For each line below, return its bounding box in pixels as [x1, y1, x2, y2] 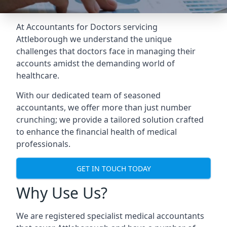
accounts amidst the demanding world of [16, 58, 175, 69]
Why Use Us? [16, 182, 107, 203]
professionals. [16, 138, 70, 149]
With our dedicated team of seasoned [16, 90, 161, 101]
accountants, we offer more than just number [16, 102, 192, 113]
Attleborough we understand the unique [16, 33, 172, 45]
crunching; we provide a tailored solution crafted [16, 114, 204, 125]
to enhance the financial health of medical [16, 126, 177, 137]
